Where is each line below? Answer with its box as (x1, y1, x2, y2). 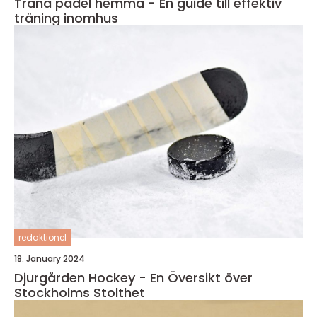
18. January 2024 (14, 252, 85, 265)
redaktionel (18, 231, 67, 243)
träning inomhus (14, 8, 118, 27)
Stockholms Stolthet (14, 283, 145, 301)
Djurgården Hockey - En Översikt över (14, 268, 253, 287)
